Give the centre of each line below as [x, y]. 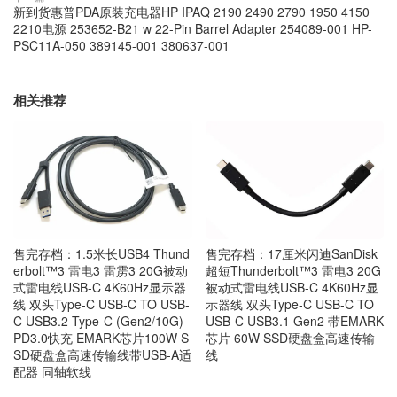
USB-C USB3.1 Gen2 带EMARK [294, 320]
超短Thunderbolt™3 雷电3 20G [293, 270]
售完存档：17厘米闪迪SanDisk [291, 253]
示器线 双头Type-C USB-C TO [289, 304]
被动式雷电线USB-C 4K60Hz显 [292, 287]
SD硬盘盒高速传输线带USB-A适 [102, 354]
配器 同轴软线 [52, 371]
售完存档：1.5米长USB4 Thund [101, 253]
